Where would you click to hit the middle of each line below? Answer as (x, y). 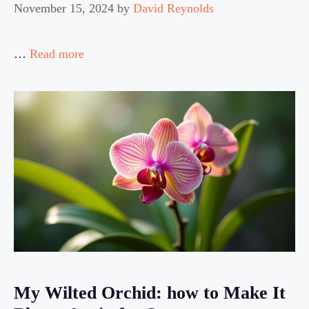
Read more (57, 54)
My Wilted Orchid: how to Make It (150, 293)
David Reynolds (173, 9)
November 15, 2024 (64, 9)
